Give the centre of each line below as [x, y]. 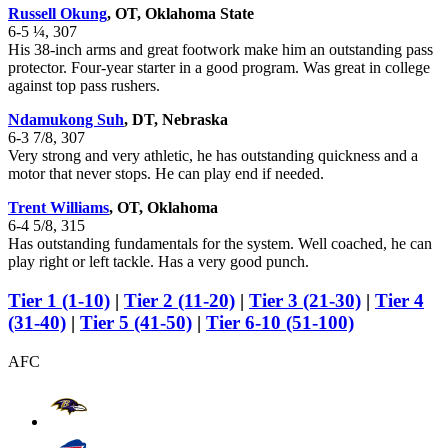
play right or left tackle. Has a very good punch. [158, 262]
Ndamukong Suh [66, 120]
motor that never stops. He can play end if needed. [166, 174]
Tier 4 [399, 300]
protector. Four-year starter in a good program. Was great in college [219, 68]
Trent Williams [58, 208]
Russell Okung [57, 14]
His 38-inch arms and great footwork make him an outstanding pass [220, 50]
